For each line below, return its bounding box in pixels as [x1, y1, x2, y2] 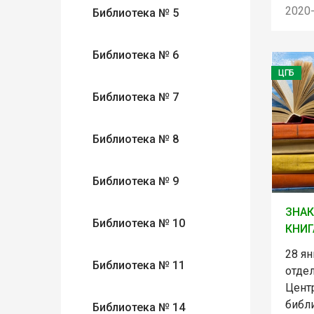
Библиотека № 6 [93, 48, 179, 62]
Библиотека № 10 [93, 217, 185, 230]
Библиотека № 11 [93, 259, 185, 272]
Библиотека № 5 [93, 6, 179, 20]
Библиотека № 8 [93, 132, 179, 146]
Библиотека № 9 [93, 175, 179, 188]
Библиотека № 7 [93, 90, 179, 104]
